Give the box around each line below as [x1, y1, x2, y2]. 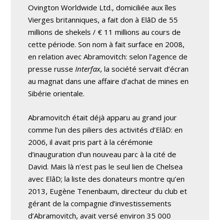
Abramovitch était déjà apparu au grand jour [28, 112, 177, 122]
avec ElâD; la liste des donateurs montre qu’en [28, 173, 185, 184]
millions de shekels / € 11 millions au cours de [28, 27, 181, 37]
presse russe [28, 63, 76, 74]
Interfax [75, 63, 101, 74]
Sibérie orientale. [28, 88, 85, 98]
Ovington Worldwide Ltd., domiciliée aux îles [28, 2, 177, 12]
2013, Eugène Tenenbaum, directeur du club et [28, 186, 188, 196]
